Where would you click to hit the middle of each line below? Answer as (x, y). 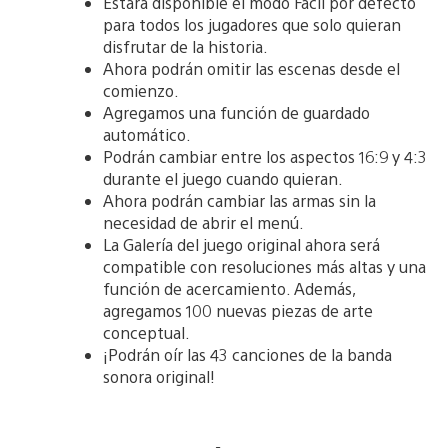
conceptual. (146, 333)
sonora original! (159, 377)
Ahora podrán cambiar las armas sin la (239, 201)
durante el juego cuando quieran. (223, 179)
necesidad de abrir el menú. (203, 223)
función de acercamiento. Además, (229, 289)
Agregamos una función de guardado (236, 113)
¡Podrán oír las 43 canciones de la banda (247, 355)
